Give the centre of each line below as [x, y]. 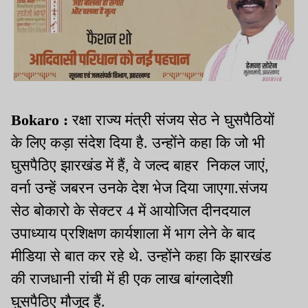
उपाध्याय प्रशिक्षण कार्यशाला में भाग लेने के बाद [133, 233]
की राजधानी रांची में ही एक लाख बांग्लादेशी [122, 278]
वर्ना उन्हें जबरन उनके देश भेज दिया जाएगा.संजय [139, 188]
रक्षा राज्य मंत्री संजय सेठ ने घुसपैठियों [173, 120]
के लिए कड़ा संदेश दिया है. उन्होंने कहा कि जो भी [138, 142]
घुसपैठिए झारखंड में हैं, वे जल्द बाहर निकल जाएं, [140, 165]
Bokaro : [42, 120]
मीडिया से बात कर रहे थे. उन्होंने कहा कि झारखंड [141, 256]
